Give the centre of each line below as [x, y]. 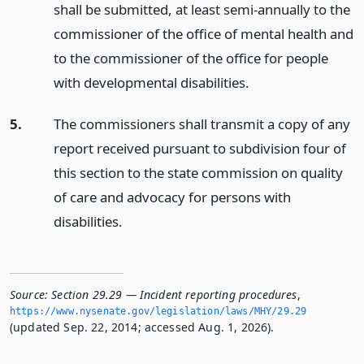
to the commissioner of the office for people [191, 58]
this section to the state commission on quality [198, 172]
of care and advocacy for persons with [172, 197]
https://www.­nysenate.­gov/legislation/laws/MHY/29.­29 [158, 311]
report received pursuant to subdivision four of [199, 148]
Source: [29, 294]
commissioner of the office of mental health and [203, 33]
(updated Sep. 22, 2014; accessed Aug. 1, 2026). [142, 327]
